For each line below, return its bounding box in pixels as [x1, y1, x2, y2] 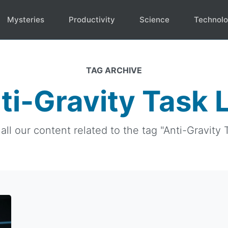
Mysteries [7, 14, 44, 24]
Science [139, 14, 169, 24]
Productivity [69, 14, 115, 24]
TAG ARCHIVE [86, 65, 142, 75]
